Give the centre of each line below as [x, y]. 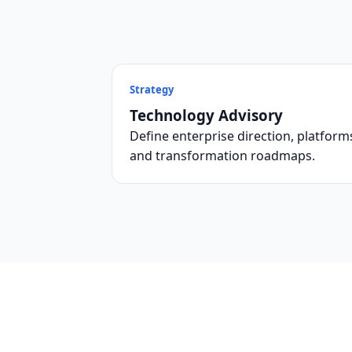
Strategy [152, 90]
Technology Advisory [206, 115]
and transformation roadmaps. [222, 156]
